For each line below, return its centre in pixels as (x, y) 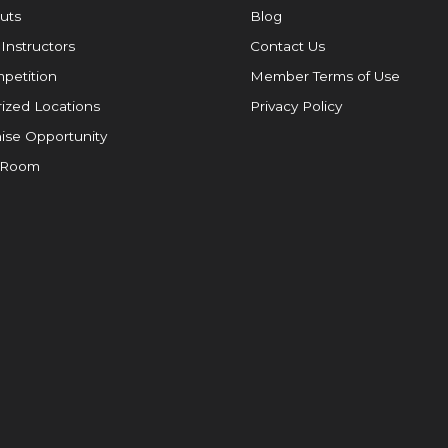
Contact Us (287, 45)
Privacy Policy (296, 105)
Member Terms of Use (325, 75)
